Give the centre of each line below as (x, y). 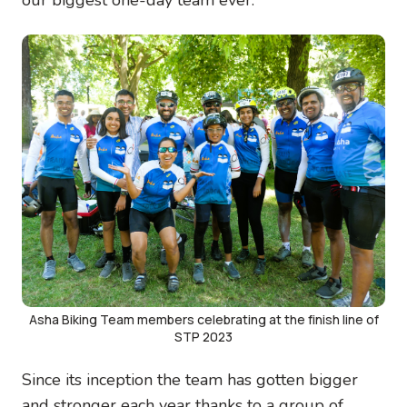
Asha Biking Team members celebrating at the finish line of (203, 319)
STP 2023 (203, 336)
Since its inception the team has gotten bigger (190, 379)
